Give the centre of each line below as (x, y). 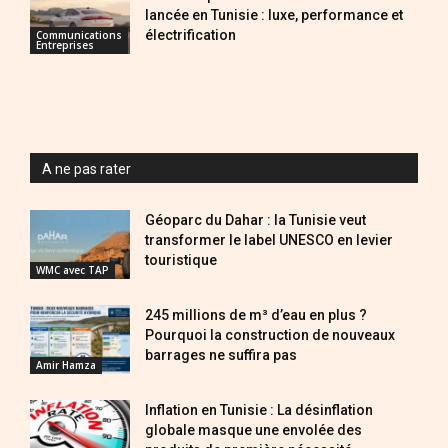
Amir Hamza (66, 364)
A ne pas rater (86, 168)
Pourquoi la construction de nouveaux (270, 334)
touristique (181, 259)
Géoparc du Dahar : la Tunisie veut (255, 219)
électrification (190, 35)
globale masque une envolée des (253, 429)
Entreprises (65, 44)
